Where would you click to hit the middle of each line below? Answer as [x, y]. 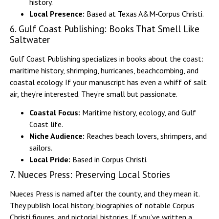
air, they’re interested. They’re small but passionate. [94, 94]
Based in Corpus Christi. [109, 160]
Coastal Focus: [55, 113]
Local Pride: [50, 160]
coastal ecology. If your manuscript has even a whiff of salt [108, 82]
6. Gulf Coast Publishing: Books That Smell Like [105, 29]
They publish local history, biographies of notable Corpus [102, 206]
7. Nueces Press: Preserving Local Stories [90, 175]
